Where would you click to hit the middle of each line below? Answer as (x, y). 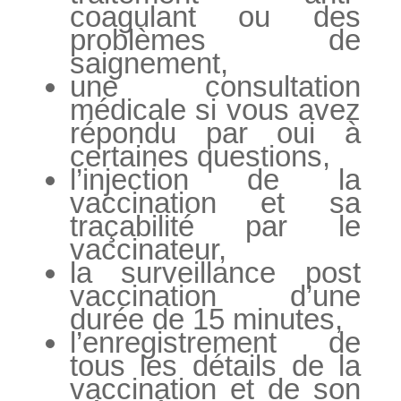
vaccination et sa (215, 202)
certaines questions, (200, 156)
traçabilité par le (215, 226)
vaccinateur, (148, 249)
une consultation (215, 86)
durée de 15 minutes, (206, 319)
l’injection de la (215, 179)
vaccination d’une (215, 295)
